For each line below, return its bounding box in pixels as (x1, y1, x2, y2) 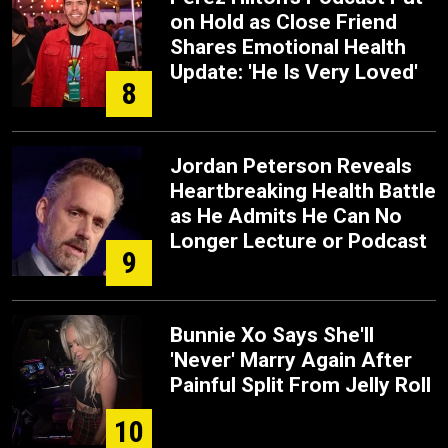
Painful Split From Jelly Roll (170, 373, 431, 397)
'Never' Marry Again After (170, 348, 412, 372)
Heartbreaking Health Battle (170, 179, 436, 203)
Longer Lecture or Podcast (170, 229, 427, 253)
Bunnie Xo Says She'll (170, 323, 374, 347)
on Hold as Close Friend (170, 10, 397, 34)
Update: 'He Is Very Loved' (170, 60, 418, 84)
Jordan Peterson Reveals (170, 154, 412, 178)
